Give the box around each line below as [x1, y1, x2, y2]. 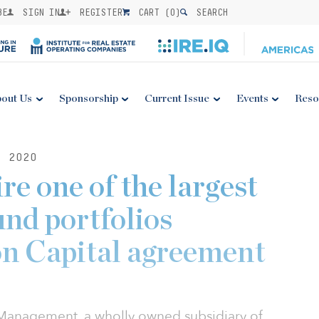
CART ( [133, 6, 170, 18]
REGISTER [74, 6, 123, 18]
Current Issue [145, 93, 210, 104]
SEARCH [191, 6, 228, 18]
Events [236, 93, 268, 104]
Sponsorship [58, 93, 118, 104]
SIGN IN [17, 6, 60, 18]
